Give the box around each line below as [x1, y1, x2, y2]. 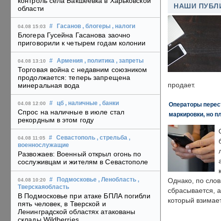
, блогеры [82, 23, 110, 30]
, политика [84, 58, 114, 64]
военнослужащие [18, 142, 69, 148]
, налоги [112, 23, 135, 30]
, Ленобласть [98, 177, 136, 183]
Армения [57, 58, 83, 64]
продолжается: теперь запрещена [18, 74, 131, 82]
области [18, 4, 44, 13]
